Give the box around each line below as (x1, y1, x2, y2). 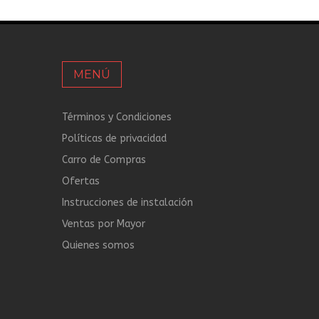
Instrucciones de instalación (62, 197, 193, 209)
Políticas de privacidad (62, 132, 167, 145)
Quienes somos (62, 239, 135, 251)
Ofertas (62, 175, 100, 187)
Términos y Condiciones (62, 111, 172, 123)
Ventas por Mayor (62, 218, 145, 230)
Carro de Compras (62, 154, 146, 166)
